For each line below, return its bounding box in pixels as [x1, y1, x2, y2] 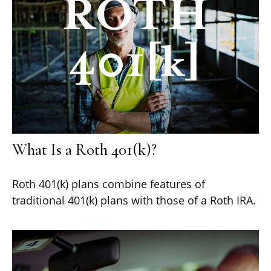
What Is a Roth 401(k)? [12, 139, 157, 160]
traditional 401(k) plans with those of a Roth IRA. [12, 192, 256, 207]
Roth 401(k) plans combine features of [12, 176, 205, 191]
